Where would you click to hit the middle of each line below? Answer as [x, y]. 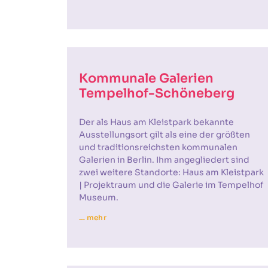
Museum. [99, 197]
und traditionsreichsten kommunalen [158, 147]
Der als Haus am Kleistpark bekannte [156, 122]
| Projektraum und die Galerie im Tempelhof [171, 185]
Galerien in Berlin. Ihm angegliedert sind [164, 160]
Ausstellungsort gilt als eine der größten [165, 135]
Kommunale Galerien [146, 78]
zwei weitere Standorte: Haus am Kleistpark [171, 172]
